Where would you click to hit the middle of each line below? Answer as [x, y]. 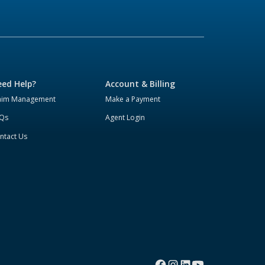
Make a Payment [133, 99]
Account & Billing [140, 83]
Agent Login [125, 118]
